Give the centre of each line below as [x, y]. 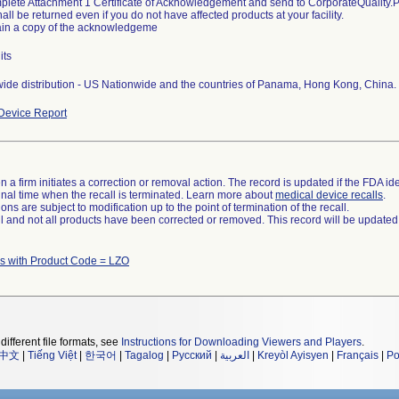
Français [358, 355]
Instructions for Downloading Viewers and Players [241, 342]
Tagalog [144, 355]
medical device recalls [329, 195]
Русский [192, 355]
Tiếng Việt [52, 355]
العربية [235, 355]
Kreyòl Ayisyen [293, 355]
